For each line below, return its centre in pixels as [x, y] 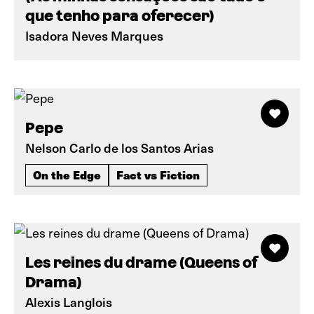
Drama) [54, 282]
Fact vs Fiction [158, 175]
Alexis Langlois [69, 302]
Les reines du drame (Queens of [142, 262]
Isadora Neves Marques [94, 35]
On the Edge [67, 175]
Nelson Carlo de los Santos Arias [120, 148]
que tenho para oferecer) [120, 16]
